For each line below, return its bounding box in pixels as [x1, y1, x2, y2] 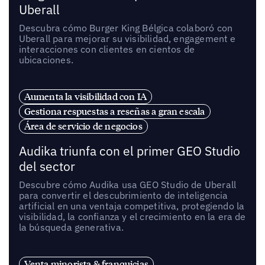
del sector [18, 158, 75, 174]
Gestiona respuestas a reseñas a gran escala [24, 105, 205, 117]
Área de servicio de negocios [24, 119, 143, 132]
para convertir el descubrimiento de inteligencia [18, 189, 228, 201]
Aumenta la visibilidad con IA [24, 90, 147, 102]
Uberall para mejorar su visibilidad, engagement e [18, 33, 236, 45]
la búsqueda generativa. [18, 221, 124, 233]
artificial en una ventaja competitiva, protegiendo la [18, 199, 245, 212]
